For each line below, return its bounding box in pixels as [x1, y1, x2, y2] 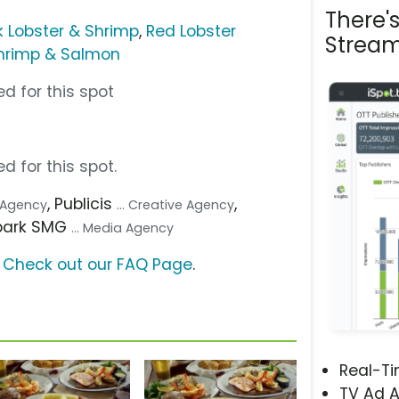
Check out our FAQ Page [3, 253, 192, 275]
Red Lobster [146, 20, 237, 42]
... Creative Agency [117, 195, 235, 214]
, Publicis [47, 192, 118, 215]
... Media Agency [71, 218, 175, 237]
